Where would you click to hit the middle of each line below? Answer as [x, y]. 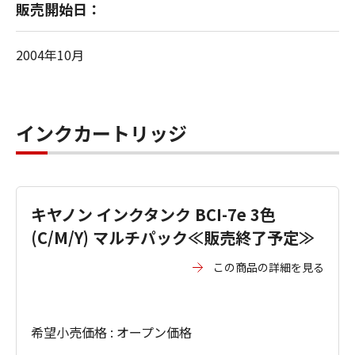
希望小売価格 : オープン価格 [111, 332]
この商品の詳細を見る [269, 267]
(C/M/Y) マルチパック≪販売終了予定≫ [173, 237]
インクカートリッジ [101, 133]
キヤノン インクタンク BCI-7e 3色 [153, 214]
